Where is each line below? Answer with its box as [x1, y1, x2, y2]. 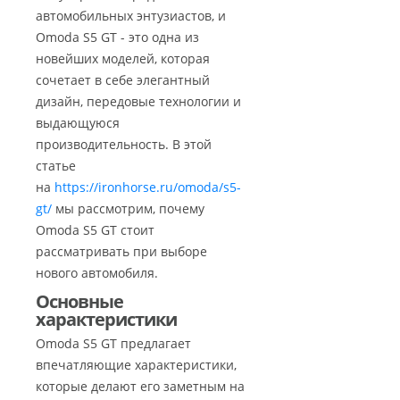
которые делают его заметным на [36, 377, 245, 395]
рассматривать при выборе [36, 242, 207, 260]
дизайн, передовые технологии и [36, 92, 241, 110]
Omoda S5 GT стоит [36, 221, 154, 238]
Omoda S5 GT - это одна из [36, 28, 199, 46]
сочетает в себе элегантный [36, 71, 210, 88]
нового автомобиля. [36, 263, 158, 281]
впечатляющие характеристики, [36, 355, 237, 373]
